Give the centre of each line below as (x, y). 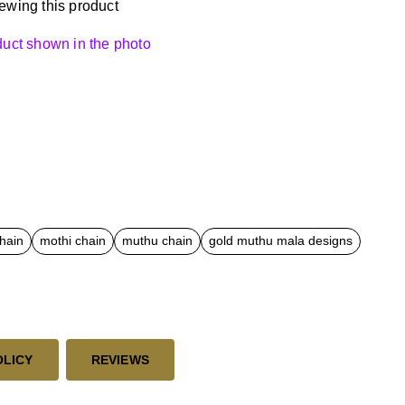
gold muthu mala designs (281, 241)
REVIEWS (120, 359)
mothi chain (73, 241)
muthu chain (157, 241)
